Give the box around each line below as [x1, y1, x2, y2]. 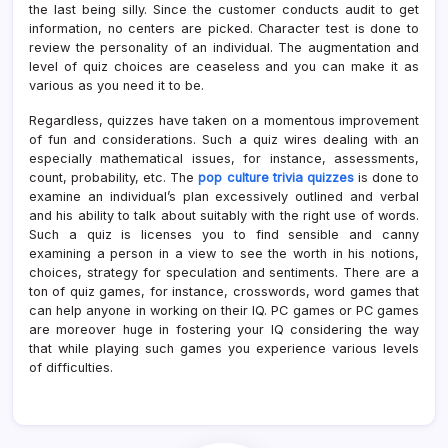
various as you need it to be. [29, 77, 204, 93]
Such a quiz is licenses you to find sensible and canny [29, 226, 419, 242]
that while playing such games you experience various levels [29, 340, 419, 356]
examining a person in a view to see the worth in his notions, [29, 245, 419, 261]
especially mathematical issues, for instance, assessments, [29, 150, 419, 166]
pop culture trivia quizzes [198, 169, 354, 185]
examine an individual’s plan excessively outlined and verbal [29, 188, 419, 204]
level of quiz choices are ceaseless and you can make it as [29, 58, 419, 74]
